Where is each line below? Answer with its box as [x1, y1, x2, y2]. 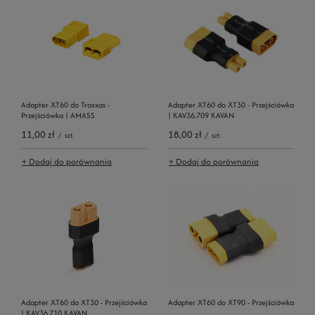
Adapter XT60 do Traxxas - [21, 98, 110, 110]
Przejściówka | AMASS [21, 109, 95, 121]
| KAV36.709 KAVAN [168, 109, 234, 121]
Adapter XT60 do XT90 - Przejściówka [168, 296, 294, 308]
